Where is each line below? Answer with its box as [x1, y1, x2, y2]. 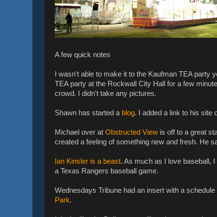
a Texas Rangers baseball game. [55, 167, 158, 175]
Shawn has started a [55, 108, 122, 117]
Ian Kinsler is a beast [55, 157, 121, 165]
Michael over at [55, 128, 105, 136]
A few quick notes [55, 50, 110, 59]
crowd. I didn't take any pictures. [55, 89, 156, 97]
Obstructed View [105, 128, 158, 136]
